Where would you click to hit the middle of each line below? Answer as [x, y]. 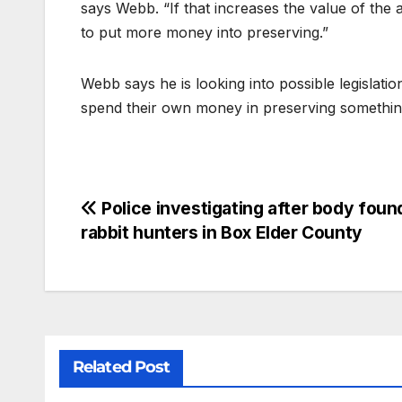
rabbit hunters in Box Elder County [222, 233]
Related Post [122, 367]
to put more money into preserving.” [205, 33]
